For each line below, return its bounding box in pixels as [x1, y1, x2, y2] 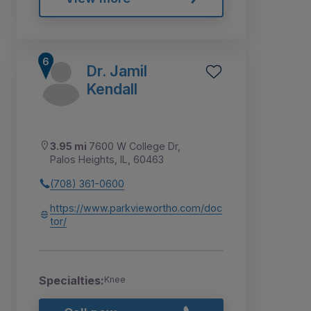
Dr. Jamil [86, 61, 147, 80]
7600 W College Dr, [89, 140, 180, 152]
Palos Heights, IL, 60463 [50, 153, 164, 165]
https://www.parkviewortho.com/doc [50, 201, 222, 214]
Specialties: [39, 273, 104, 287]
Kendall [86, 79, 137, 98]
